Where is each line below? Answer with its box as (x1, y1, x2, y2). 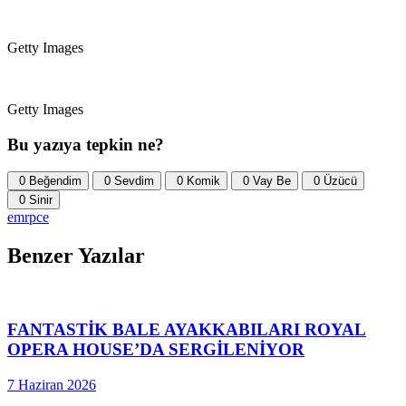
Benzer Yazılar (7, 244, 145, 268)
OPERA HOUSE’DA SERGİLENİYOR (7, 339, 304, 359)
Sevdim (114, 174, 154, 188)
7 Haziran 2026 (7, 376, 96, 392)
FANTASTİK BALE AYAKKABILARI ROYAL (7, 319, 366, 339)
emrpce (7, 209, 49, 226)
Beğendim (29, 174, 82, 188)
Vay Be (253, 174, 291, 188)
